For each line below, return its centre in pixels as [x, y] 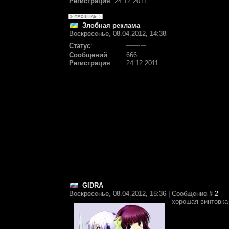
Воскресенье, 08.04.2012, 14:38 [118, 33]
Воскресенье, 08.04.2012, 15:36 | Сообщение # [142, 193]
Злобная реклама [111, 25]
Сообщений [88, 55]
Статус [80, 46]
